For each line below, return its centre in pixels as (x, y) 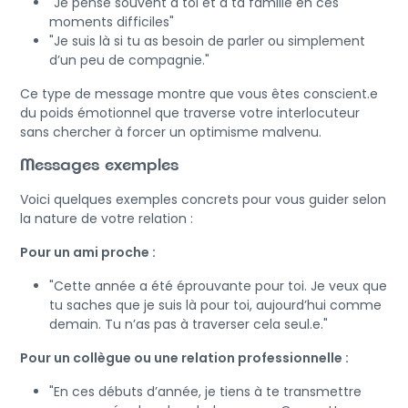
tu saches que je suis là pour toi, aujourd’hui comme (215, 305)
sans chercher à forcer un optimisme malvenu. (171, 132)
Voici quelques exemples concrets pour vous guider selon (203, 199)
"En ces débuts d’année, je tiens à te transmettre (205, 391)
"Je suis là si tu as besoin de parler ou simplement (207, 41)
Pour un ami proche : (88, 252)
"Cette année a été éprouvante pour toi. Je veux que (218, 286)
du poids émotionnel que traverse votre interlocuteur (190, 112)
